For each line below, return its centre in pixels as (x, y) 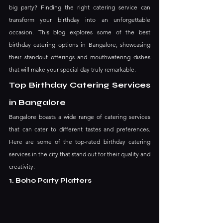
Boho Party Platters (54, 180)
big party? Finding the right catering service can (80, 7)
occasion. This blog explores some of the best (80, 32)
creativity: (22, 167)
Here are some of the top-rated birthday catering (80, 142)
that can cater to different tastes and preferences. (80, 129)
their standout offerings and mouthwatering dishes (80, 57)
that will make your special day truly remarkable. (72, 69)
